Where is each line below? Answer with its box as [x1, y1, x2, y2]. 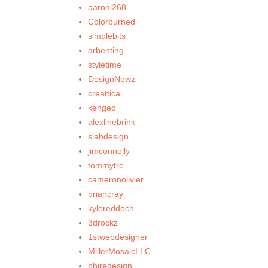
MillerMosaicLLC [88, 246, 151, 257]
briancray [88, 189, 123, 199]
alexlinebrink [88, 117, 135, 127]
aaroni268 [88, 2, 126, 13]
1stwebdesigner [88, 232, 148, 242]
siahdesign [88, 132, 129, 142]
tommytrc [88, 160, 123, 170]
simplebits [88, 31, 126, 41]
